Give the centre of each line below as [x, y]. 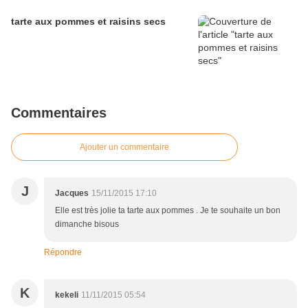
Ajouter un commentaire [124, 147]
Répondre [63, 253]
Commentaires [59, 113]
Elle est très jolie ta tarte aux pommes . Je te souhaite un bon [168, 211]
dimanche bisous [87, 224]
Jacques [72, 194]
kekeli [67, 295]
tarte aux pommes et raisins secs [88, 22]
